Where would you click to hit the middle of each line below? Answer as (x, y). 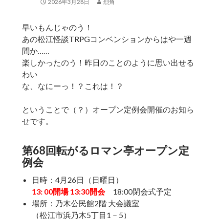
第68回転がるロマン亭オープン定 (105, 151)
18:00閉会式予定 (142, 192)
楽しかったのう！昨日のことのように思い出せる (108, 63)
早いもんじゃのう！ (57, 27)
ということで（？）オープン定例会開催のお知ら (108, 109)
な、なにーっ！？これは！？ (73, 86)
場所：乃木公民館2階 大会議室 (85, 203)
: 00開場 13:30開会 (73, 192)
